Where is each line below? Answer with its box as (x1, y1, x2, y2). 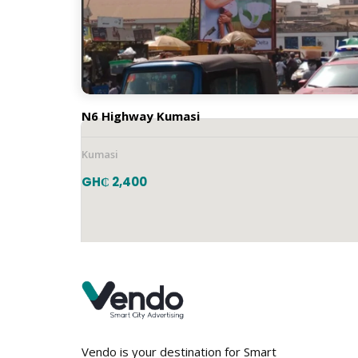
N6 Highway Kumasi (82, 108, 200, 125)
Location (82, 65, 172, 93)
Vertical (82, 19, 129, 36)
